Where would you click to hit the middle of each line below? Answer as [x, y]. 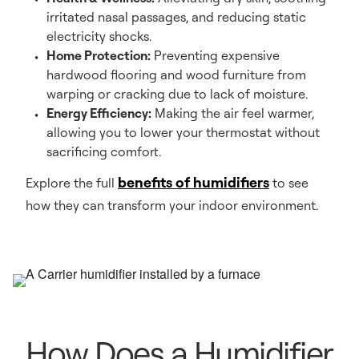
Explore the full [72, 183]
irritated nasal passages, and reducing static [176, 17]
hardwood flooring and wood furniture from [176, 75]
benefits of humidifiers [194, 182]
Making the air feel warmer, [233, 113]
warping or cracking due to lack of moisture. [177, 94]
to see [289, 183]
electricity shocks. [99, 36]
